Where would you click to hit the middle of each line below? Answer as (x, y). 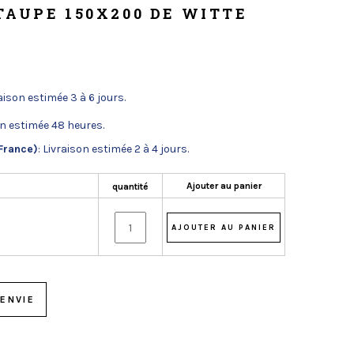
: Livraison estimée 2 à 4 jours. (113, 149)
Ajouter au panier (224, 186)
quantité (130, 186)
